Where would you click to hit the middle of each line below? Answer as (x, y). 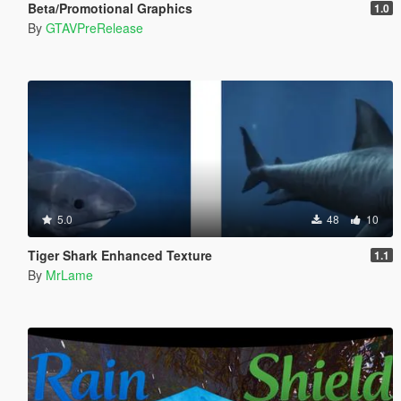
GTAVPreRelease (94, 27)
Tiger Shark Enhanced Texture (119, 255)
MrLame (69, 274)
